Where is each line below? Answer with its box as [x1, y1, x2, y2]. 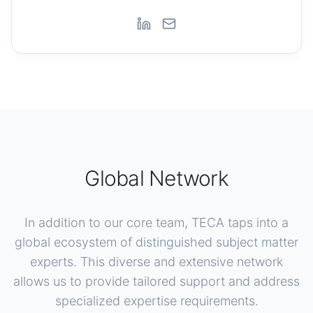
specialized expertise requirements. [54, 293, 259, 308]
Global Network [85, 166, 228, 191]
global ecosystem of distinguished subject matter [15, 235, 298, 249]
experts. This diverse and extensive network [30, 254, 283, 269]
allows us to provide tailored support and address [13, 274, 300, 289]
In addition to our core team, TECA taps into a [24, 215, 289, 230]
